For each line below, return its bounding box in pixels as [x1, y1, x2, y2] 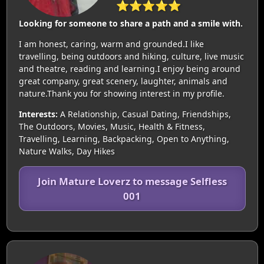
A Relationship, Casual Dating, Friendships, [57, 108, 231, 120]
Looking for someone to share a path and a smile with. [18, 18, 243, 29]
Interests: [18, 108, 58, 120]
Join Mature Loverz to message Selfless [37, 174, 227, 188]
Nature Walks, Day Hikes [18, 146, 115, 157]
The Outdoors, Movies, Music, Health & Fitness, [18, 121, 205, 132]
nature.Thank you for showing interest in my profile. [18, 88, 225, 99]
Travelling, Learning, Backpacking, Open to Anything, [18, 133, 229, 144]
